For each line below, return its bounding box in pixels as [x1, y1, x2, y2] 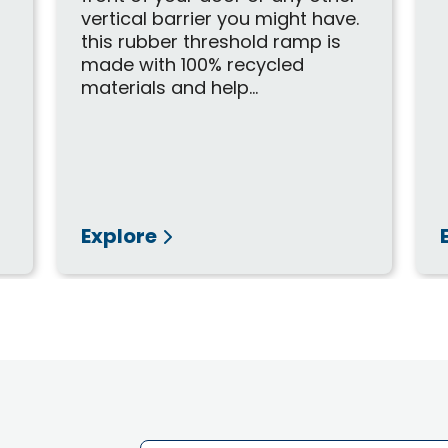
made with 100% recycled [81, 51, 305, 81]
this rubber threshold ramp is [81, 28, 342, 58]
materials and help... [81, 74, 259, 104]
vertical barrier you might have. [81, 5, 360, 35]
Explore [81, 220, 158, 255]
